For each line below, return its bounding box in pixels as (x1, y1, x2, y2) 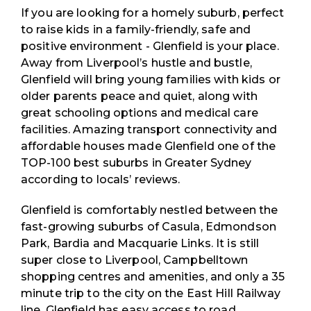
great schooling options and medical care (21, 106, 258, 119)
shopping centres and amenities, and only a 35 (21, 269, 285, 283)
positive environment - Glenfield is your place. (21, 39, 279, 53)
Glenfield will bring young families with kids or (21, 72, 280, 86)
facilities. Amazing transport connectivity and (21, 122, 278, 136)
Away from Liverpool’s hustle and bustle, (21, 56, 252, 69)
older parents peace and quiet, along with (21, 89, 258, 103)
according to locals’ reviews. (21, 172, 180, 186)
